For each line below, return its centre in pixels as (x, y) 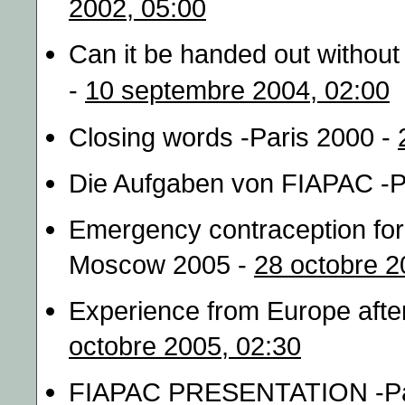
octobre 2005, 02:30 (185, 346)
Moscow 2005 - (161, 264)
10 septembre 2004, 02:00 (237, 90)
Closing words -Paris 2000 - (233, 137)
